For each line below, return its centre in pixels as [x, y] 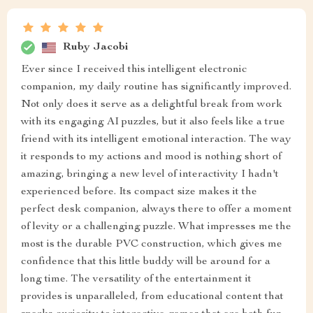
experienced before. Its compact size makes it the [139, 192]
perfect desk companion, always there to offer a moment [156, 210]
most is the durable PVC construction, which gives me [152, 245]
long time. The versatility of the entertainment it [136, 280]
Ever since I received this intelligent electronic [134, 70]
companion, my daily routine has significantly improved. [156, 88]
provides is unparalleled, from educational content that [152, 297]
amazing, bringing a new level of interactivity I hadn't [150, 175]
